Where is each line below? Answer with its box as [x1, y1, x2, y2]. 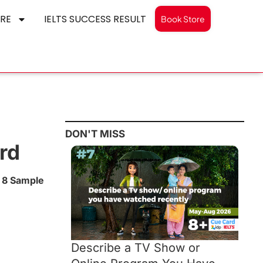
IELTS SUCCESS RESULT [44, 12, 146, 26]
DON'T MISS [65, 128, 125, 140]
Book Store [161, 14, 205, 24]
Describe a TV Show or [71, 240, 200, 255]
